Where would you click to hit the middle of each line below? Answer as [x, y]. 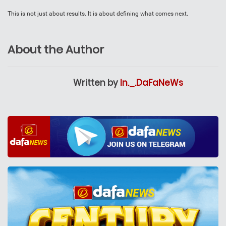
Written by [97, 83]
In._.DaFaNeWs [152, 83]
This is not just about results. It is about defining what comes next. [98, 14]
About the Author [56, 50]
